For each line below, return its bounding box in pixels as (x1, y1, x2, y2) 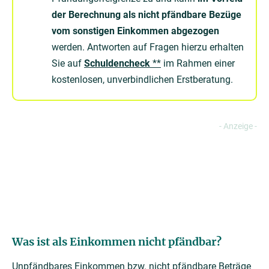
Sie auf (52, 58, 84, 69)
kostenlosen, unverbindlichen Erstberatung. (52, 74, 233, 85)
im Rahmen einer (161, 58, 235, 69)
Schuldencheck (84, 58, 150, 69)
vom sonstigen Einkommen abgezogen (52, 25, 219, 37)
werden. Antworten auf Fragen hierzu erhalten (52, 41, 244, 53)
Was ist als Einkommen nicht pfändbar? (12, 235, 222, 249)
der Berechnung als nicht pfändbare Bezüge (52, 9, 241, 20)
